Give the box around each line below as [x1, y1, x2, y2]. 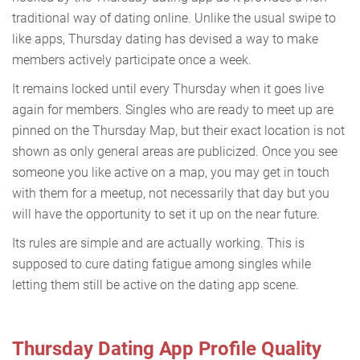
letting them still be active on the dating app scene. [12, 276, 299, 292]
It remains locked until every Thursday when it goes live [12, 80, 324, 96]
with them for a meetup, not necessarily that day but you [12, 185, 329, 201]
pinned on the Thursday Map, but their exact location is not [12, 122, 345, 138]
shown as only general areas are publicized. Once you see [12, 143, 337, 159]
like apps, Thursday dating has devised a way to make [12, 31, 318, 47]
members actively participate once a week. [12, 51, 252, 67]
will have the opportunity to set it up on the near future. [12, 206, 323, 222]
